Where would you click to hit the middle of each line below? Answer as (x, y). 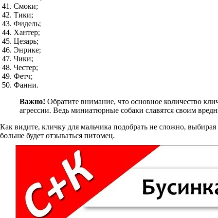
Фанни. (26, 85)
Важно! (33, 101)
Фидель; (27, 24)
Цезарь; (26, 41)
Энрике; (27, 50)
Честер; (26, 67)
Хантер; (27, 32)
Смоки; (26, 6)
